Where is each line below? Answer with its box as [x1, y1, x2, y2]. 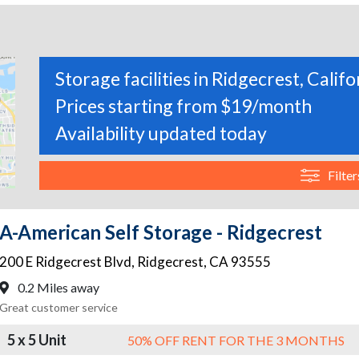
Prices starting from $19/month [55, 95, 312, 118]
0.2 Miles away [15, 280, 99, 296]
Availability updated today [55, 122, 267, 145]
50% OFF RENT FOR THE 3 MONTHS [127, 332, 345, 348]
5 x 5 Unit [7, 330, 67, 349]
